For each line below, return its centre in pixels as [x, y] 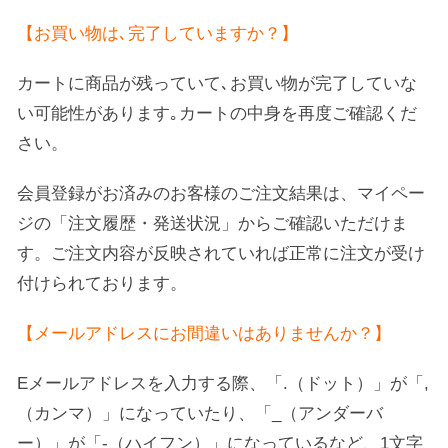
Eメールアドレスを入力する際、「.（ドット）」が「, [223, 383]
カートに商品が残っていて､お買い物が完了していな [217, 83]
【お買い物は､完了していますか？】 [157, 33]
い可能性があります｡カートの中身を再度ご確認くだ [217, 113]
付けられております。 [102, 283]
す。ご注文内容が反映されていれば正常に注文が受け [221, 253]
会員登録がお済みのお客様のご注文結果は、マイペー [221, 193]
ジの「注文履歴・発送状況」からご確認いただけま [212, 223]
